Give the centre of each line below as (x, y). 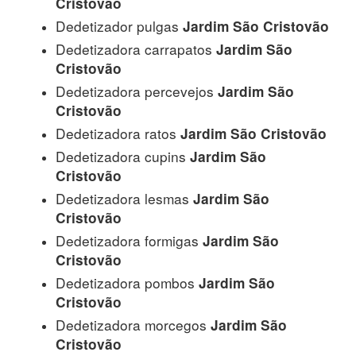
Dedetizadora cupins (121, 156)
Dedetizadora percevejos (135, 91)
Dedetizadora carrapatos (134, 48)
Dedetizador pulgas (117, 25)
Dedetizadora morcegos (131, 324)
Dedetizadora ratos (116, 133)
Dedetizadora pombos (125, 282)
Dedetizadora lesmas (122, 198)
